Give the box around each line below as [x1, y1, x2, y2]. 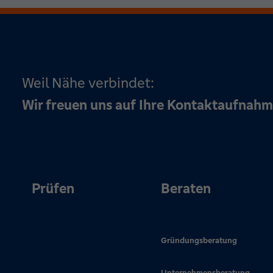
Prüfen [32, 179, 74, 197]
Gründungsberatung [161, 235, 237, 246]
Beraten [161, 179, 211, 197]
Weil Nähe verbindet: [22, 74, 154, 92]
